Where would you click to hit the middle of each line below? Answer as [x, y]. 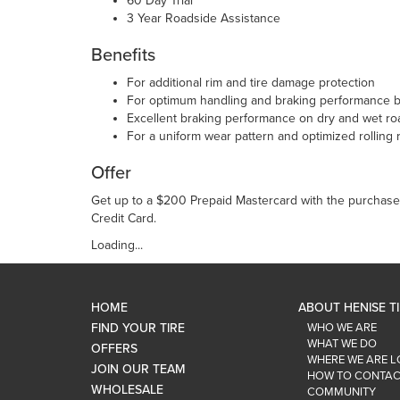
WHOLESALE [127, 390]
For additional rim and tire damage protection [251, 83]
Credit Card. [124, 218]
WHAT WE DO [342, 344]
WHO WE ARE [342, 328]
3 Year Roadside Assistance [204, 18]
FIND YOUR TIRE [138, 328]
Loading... [117, 245]
